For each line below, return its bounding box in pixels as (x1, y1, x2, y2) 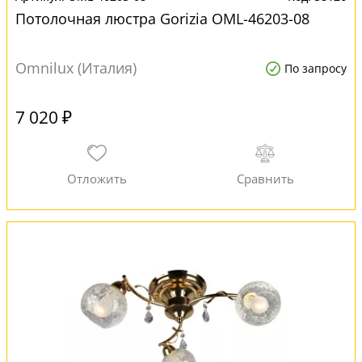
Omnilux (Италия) (15, 58, 137, 78)
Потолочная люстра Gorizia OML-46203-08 (15, 9, 309, 28)
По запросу (284, 61, 347, 76)
